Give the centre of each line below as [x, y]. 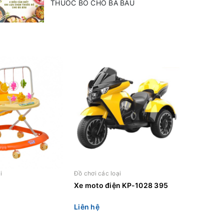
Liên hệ [87, 207]
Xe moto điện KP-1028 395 [121, 185]
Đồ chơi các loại [97, 173]
